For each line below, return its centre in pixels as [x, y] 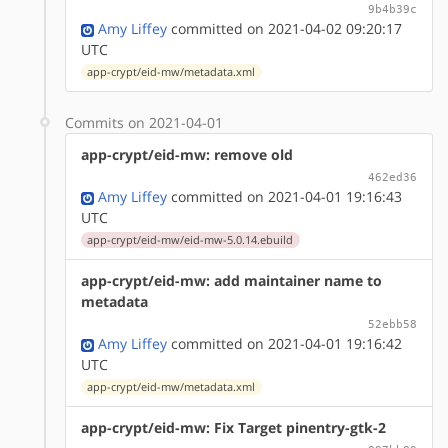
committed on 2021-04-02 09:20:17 [284, 28]
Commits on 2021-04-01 [144, 122]
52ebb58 [392, 323]
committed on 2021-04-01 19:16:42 [284, 343]
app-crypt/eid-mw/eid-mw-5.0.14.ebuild [190, 239]
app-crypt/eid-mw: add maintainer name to [231, 280]
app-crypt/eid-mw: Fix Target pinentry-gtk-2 [233, 427]
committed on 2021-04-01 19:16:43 [284, 196]
